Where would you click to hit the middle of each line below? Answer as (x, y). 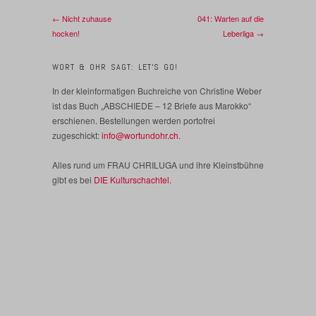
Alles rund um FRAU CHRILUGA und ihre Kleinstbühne (158, 165)
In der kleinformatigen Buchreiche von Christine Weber (157, 91)
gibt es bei (73, 180)
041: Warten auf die (231, 19)
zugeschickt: (77, 135)
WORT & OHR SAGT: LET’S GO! (115, 67)
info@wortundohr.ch (140, 135)
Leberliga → (243, 34)
